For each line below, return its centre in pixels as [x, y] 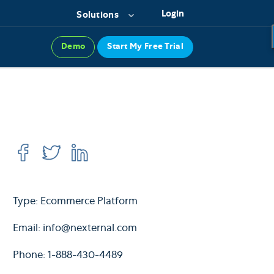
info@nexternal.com [90, 229]
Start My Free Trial [145, 47]
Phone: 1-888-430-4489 [68, 256]
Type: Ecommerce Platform [75, 202]
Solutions [98, 16]
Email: [28, 229]
